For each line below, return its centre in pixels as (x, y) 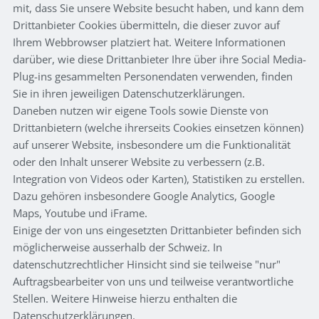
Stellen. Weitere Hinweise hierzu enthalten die (125, 298)
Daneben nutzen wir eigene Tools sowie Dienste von (141, 110)
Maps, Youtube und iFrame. (80, 213)
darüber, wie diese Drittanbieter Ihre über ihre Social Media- (159, 59)
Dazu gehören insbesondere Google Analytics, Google (144, 195)
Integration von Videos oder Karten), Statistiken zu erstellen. (159, 178)
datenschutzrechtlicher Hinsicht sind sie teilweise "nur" (147, 264)
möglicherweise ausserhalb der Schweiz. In (117, 247)
